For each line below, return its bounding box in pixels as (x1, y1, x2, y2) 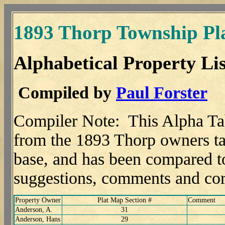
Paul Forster (116, 83, 207, 102)
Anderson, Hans (15, 215, 60, 223)
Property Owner (15, 196, 61, 204)
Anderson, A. (15, 206, 53, 214)
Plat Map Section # (97, 196, 152, 204)
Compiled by (14, 83, 116, 102)
